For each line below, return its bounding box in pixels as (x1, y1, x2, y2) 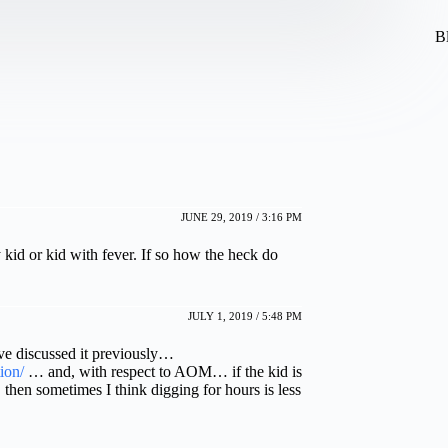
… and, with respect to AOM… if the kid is (24, 363, 302, 381)
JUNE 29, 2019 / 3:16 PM (181, 211, 302, 224)
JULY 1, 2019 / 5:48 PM (188, 310, 302, 323)
